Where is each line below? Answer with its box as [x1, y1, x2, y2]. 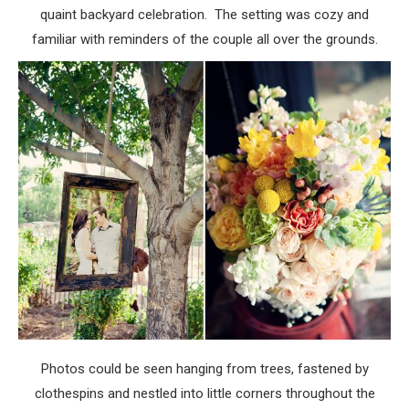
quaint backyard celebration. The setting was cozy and [40, 6, 369, 24]
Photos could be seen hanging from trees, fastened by [40, 360, 369, 377]
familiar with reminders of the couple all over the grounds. [31, 31, 378, 48]
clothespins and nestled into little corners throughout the [34, 384, 375, 402]
